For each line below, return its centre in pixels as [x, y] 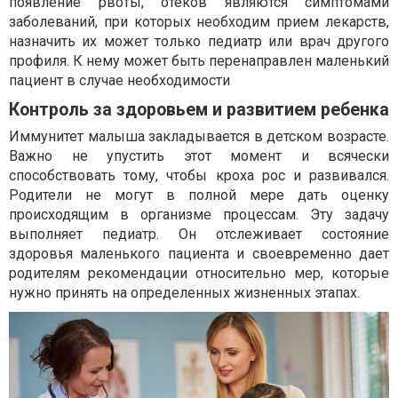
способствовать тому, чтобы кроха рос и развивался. [199, 175]
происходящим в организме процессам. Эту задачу [199, 214]
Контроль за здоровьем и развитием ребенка [199, 109]
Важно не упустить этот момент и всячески [199, 155]
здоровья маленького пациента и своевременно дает [199, 253]
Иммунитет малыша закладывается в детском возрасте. [199, 136]
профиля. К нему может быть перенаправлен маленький [199, 60]
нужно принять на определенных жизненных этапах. [184, 292]
